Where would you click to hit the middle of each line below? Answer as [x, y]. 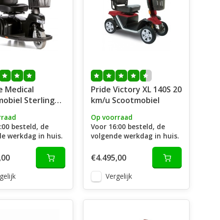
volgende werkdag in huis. [135, 136]
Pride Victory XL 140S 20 [136, 89]
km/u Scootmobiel [125, 100]
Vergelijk [119, 176]
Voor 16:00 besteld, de [128, 126]
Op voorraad [111, 117]
